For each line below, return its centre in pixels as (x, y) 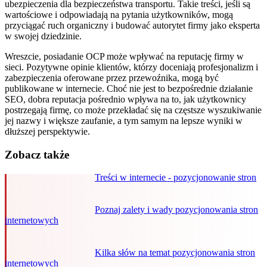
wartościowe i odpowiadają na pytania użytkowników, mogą (119, 15)
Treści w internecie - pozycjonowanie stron (176, 178)
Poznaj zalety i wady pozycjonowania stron (177, 210)
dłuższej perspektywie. (47, 131)
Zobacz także (37, 154)
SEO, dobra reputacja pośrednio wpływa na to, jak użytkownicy (125, 99)
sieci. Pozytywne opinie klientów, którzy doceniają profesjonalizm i (131, 67)
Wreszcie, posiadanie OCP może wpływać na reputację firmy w (124, 56)
